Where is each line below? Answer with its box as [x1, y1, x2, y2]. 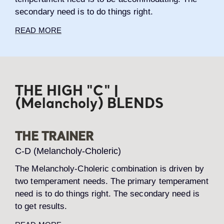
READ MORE [15, 26, 61, 34]
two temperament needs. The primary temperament [15, 176, 208, 186]
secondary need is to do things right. [15, 7, 153, 16]
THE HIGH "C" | [15, 85, 118, 99]
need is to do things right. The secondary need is [15, 189, 199, 198]
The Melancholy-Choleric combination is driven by [15, 164, 204, 173]
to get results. [15, 201, 67, 211]
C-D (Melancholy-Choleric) [15, 146, 121, 156]
